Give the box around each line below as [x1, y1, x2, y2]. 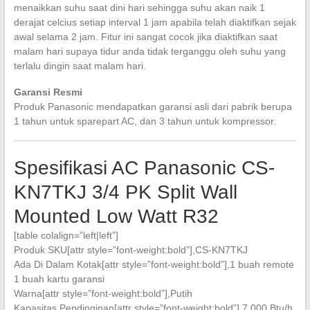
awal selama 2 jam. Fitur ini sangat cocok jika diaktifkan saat [13, 30, 277, 42]
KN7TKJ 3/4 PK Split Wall [13, 181, 237, 203]
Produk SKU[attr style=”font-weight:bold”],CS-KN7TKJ [13, 244, 248, 255]
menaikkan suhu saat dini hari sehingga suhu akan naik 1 [13, 1, 265, 13]
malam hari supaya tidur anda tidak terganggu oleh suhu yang [13, 45, 286, 57]
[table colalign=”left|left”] [13, 229, 118, 241]
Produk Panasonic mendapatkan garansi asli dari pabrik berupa [13, 100, 292, 112]
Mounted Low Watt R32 [13, 205, 219, 227]
